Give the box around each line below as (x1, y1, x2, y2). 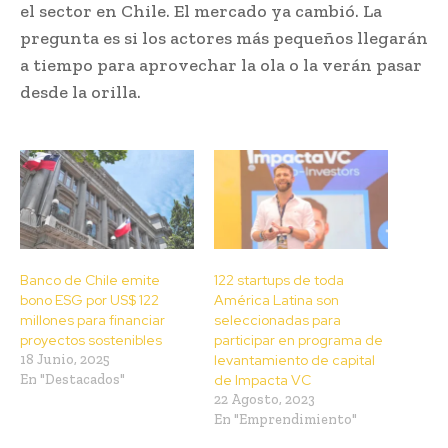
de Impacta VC (214, 371, 311, 390)
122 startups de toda (214, 271, 344, 290)
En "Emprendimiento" (214, 411, 357, 429)
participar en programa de (214, 331, 383, 350)
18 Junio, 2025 (20, 351, 110, 369)
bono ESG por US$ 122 (20, 291, 159, 310)
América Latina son (214, 291, 339, 310)
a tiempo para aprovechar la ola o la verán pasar (20, 53, 422, 76)
